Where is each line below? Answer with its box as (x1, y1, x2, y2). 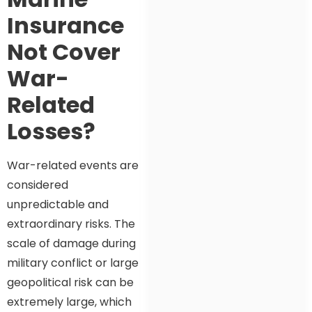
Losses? (7, 115, 95, 147)
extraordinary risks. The (7, 215, 135, 232)
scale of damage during (7, 235, 136, 251)
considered (7, 176, 68, 193)
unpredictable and (7, 196, 109, 212)
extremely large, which (7, 293, 132, 310)
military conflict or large (7, 254, 139, 271)
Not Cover (7, 36, 120, 68)
